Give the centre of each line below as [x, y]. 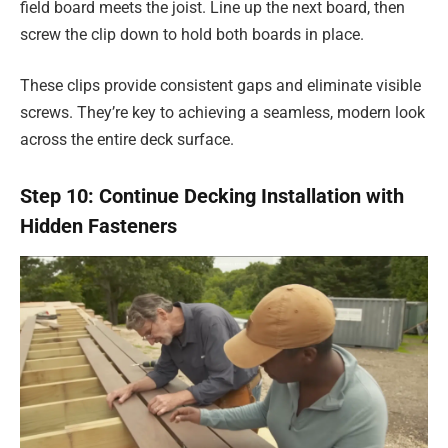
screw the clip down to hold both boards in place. [192, 34]
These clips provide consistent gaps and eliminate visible [220, 86]
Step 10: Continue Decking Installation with [212, 195]
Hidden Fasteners [98, 225]
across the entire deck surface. [127, 140]
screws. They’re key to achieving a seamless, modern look [222, 113]
